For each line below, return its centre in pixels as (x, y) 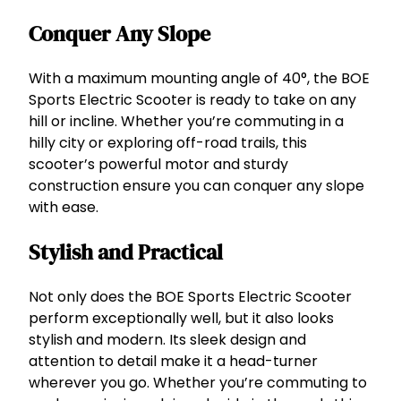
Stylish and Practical (126, 252)
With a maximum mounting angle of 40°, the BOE (199, 78)
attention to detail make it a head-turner (173, 361)
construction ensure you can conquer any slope (196, 185)
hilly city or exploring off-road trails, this (168, 142)
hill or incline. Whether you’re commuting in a (186, 121)
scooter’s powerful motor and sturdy (158, 164)
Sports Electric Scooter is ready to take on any (192, 99)
